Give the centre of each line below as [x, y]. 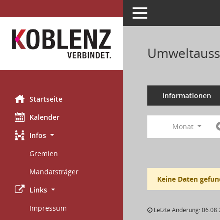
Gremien [44, 153]
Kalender [44, 117]
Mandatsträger [54, 172]
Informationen [187, 96]
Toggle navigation [161, 12]
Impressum [48, 208]
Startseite [46, 99]
